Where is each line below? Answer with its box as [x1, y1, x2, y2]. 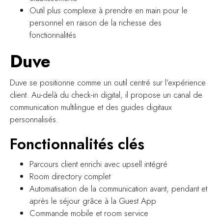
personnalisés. [10, 113, 58, 125]
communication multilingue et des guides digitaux [10, 101, 172, 113]
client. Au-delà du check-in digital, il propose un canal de [10, 88, 202, 101]
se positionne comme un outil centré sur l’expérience [29, 76, 206, 88]
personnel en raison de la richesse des [29, 16, 162, 28]
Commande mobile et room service [29, 207, 148, 219]
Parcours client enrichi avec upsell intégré [29, 158, 167, 170]
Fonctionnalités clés [10, 133, 144, 155]
